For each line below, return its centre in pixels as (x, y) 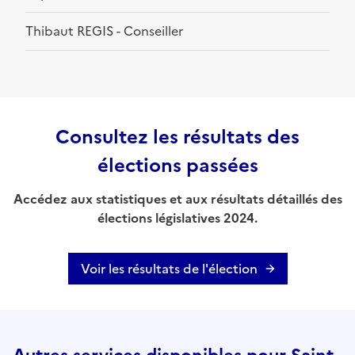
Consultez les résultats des (177, 137)
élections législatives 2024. (177, 218)
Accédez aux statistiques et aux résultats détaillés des (177, 199)
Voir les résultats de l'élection (169, 269)
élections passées (177, 166)
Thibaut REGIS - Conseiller (104, 31)
